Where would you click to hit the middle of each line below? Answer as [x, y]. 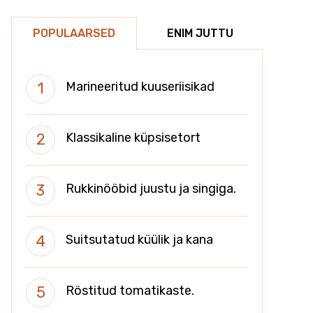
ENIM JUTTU [200, 33]
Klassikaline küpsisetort [133, 137]
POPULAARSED [74, 33]
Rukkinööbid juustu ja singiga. [151, 188]
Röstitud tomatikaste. [130, 290]
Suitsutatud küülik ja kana [139, 239]
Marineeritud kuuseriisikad [140, 86]
